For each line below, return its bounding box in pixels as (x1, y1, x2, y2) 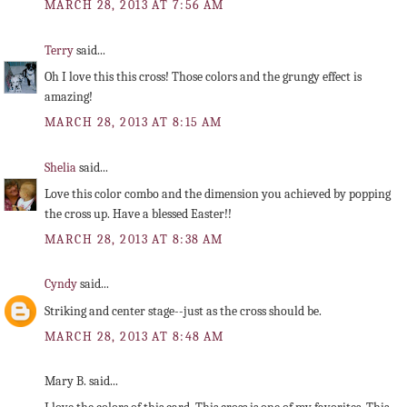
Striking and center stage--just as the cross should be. (45, 303, 322, 319)
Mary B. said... (45, 373, 118, 390)
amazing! (45, 88, 93, 104)
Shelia (45, 159, 79, 175)
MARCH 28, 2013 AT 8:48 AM (45, 328, 224, 344)
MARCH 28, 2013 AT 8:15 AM (45, 114, 223, 130)
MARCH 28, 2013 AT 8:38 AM (45, 231, 223, 247)
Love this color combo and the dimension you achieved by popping (45, 185, 391, 202)
